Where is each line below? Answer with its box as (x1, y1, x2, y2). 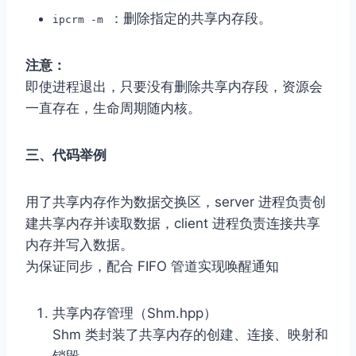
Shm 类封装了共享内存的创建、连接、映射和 (52, 326, 328, 342)
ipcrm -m (52, 13, 110, 25)
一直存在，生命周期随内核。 (25, 99, 201, 116)
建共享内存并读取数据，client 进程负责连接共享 (25, 215, 320, 231)
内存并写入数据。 (25, 236, 133, 253)
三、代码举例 (25, 146, 106, 163)
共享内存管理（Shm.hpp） (52, 304, 217, 321)
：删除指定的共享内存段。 (110, 10, 272, 26)
